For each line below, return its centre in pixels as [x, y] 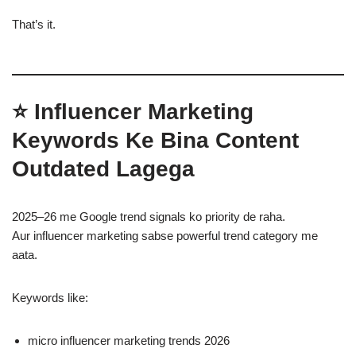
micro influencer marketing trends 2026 [129, 341]
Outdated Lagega [103, 169]
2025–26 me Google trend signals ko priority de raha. [149, 217]
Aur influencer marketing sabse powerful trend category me [165, 236]
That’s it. [34, 24]
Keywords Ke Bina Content [155, 140]
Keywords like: [50, 298]
